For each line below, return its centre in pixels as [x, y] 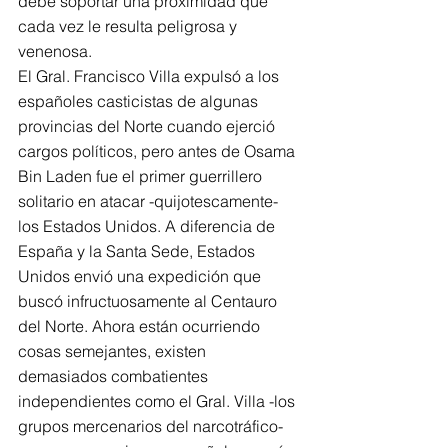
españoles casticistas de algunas [140, 101]
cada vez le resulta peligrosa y [129, 26]
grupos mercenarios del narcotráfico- [152, 426]
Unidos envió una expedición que [141, 276]
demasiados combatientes [115, 376]
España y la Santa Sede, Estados [138, 251]
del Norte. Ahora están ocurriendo [141, 326]
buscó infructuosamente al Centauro [149, 301]
